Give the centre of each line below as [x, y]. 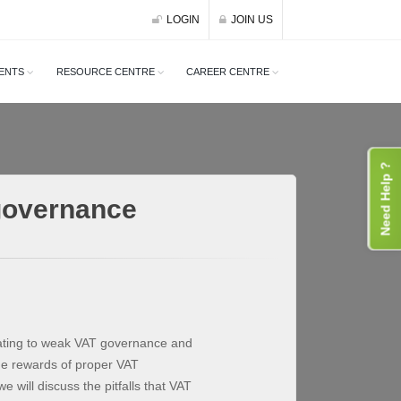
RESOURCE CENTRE [105, 72]
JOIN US [252, 20]
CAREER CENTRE [227, 72]
